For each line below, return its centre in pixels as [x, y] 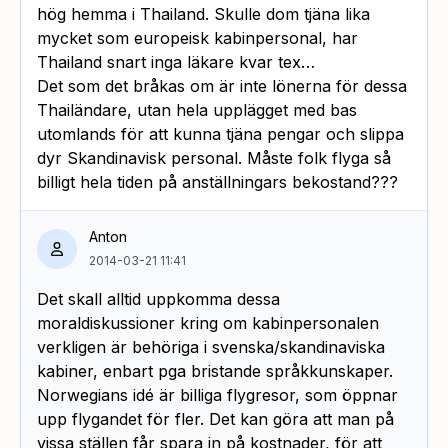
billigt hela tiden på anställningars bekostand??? [217, 181]
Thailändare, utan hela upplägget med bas [197, 109]
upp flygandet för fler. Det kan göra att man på [215, 418]
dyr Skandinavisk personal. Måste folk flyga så [214, 157]
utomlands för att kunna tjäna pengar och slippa [220, 133]
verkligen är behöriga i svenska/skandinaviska [211, 346]
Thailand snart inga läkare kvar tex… [176, 61]
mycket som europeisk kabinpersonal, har [197, 37]
